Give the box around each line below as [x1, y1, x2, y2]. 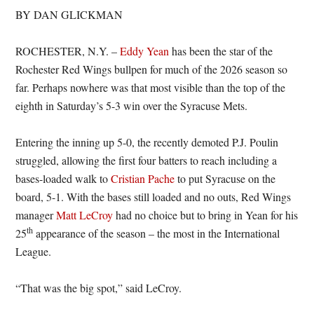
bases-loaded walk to [15, 170, 111, 186]
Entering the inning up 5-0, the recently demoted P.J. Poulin [15, 134, 279, 149]
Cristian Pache [111, 170, 175, 186]
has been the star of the [169, 43, 273, 58]
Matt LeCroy [56, 207, 114, 222]
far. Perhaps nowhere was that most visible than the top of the [15, 79, 286, 95]
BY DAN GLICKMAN [15, 6, 123, 22]
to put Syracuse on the [175, 170, 276, 186]
